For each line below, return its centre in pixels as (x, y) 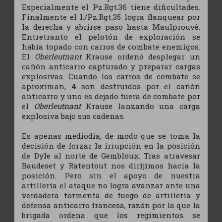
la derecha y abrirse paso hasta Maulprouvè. (111, 27)
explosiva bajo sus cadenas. (74, 116)
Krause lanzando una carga (140, 106)
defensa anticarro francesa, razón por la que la (111, 205)
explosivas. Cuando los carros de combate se (111, 76)
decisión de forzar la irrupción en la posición (111, 145)
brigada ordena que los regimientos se (111, 215)
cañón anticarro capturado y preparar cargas (111, 66)
